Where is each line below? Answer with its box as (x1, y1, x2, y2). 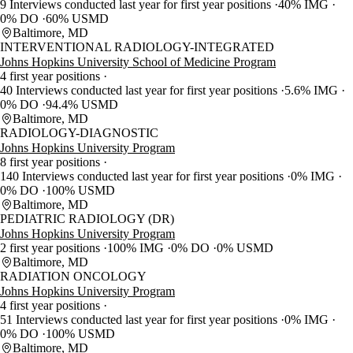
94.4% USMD (46, 98, 118, 112)
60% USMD (46, 12, 109, 26)
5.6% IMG (284, 84, 341, 98)
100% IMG (107, 241, 167, 255)
